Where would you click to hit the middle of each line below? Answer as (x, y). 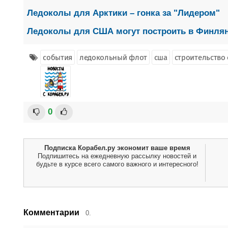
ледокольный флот (113, 58)
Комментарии (51, 212)
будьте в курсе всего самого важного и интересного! (117, 164)
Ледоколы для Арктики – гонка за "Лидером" (123, 13)
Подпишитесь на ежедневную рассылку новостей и (117, 156)
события (58, 58)
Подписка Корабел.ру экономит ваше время (117, 148)
